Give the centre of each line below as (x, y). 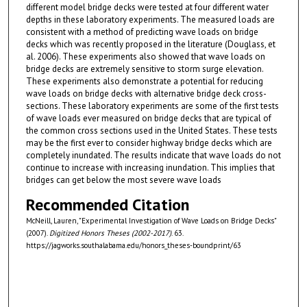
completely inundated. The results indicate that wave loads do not (153, 156)
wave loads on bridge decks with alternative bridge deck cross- (146, 94)
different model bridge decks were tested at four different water (147, 8)
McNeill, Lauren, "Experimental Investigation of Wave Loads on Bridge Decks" (151, 221)
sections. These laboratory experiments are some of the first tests (152, 106)
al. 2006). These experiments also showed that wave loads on (145, 57)
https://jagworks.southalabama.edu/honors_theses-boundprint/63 (133, 246)
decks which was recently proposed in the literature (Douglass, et (150, 45)
